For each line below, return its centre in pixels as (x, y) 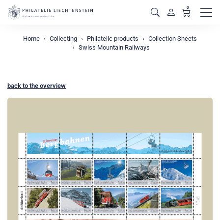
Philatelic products (113, 39)
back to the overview (37, 86)
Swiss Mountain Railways (114, 47)
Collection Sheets (173, 39)
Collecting (63, 39)
